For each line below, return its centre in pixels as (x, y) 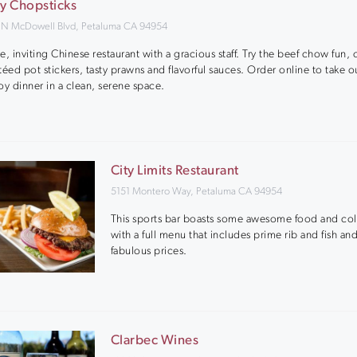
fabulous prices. (149, 251)
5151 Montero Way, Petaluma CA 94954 (196, 192)
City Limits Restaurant (175, 171)
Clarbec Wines (155, 341)
